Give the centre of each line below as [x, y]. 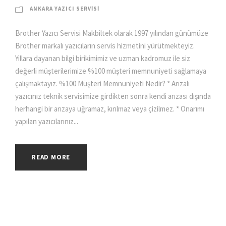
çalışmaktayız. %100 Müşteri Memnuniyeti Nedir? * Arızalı [102, 83]
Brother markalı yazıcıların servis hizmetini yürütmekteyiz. [105, 45]
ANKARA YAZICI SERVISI [65, 8]
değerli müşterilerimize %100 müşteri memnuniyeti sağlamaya [111, 71]
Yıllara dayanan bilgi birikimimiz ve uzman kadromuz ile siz [103, 58]
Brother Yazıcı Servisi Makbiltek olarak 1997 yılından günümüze [112, 33]
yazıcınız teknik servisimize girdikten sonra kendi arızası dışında [113, 96]
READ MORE [51, 157]
